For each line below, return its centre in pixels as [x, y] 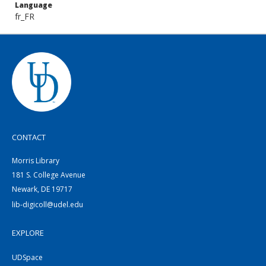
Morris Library [36, 161]
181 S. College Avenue [49, 175]
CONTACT [29, 137]
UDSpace [27, 257]
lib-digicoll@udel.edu [47, 205]
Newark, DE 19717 [42, 189]
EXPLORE [28, 233]
